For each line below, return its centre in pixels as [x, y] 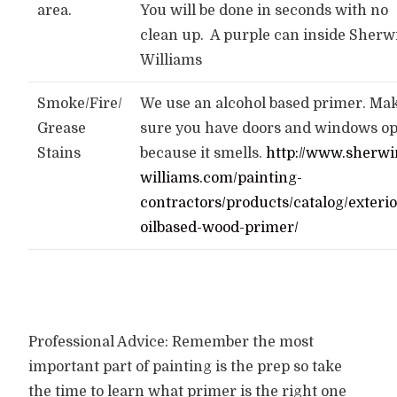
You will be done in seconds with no [265, 11]
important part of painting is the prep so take [186, 366]
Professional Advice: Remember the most [171, 342]
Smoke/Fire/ [80, 104]
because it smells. [203, 153]
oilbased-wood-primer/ [220, 228]
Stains [59, 153]
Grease [62, 128]
